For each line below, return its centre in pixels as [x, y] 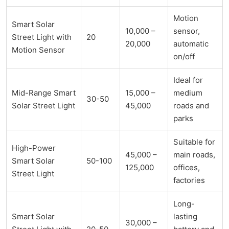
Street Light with [42, 37]
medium [188, 93]
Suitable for [194, 142]
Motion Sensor [38, 50]
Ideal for [188, 80]
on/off [184, 57]
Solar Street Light [43, 106]
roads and [191, 106]
